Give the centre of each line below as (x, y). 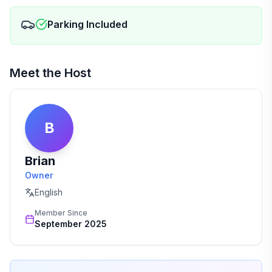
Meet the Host (50, 73)
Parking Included (87, 24)
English (49, 192)
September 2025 (71, 224)
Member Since (61, 213)
